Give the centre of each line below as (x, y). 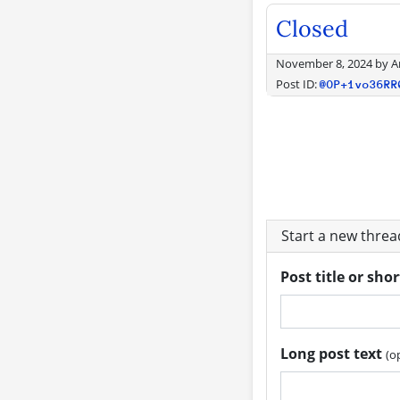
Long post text (333, 353)
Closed (312, 28)
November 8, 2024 (324, 63)
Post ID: (297, 84)
